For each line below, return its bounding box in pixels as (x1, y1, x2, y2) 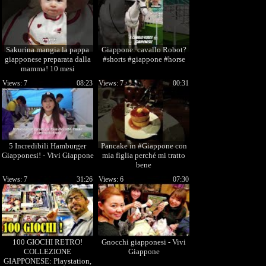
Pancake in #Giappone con (100, 141, 187, 150)
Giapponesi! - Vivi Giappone (1, 151, 94, 160)
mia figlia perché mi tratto (102, 151, 185, 160)
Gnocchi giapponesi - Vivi (102, 237, 186, 246)
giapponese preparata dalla (4, 55, 91, 64)
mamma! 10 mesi (20, 64, 75, 73)
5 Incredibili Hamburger (9, 141, 86, 150)
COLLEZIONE (24, 247, 71, 256)
